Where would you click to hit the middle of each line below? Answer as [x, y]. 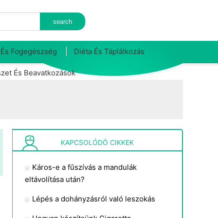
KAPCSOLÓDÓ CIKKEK [97, 142]
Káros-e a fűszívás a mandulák [84, 167]
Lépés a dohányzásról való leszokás [94, 199]
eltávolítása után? [55, 179]
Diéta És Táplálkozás [109, 51]
